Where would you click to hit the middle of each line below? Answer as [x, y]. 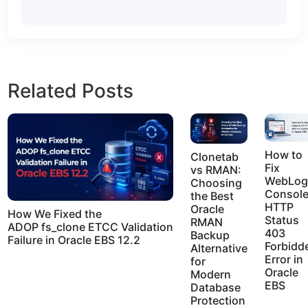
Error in [284, 259]
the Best [212, 196]
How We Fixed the [55, 214]
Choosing [217, 183]
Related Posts [71, 91]
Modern [211, 274]
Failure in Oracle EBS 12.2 [76, 240]
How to [284, 154]
